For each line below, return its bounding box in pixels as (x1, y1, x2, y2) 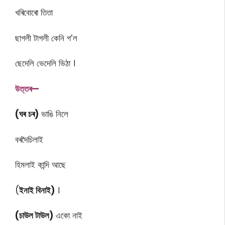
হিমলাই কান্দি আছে (15, 159, 66, 171)
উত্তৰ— (15, 82, 39, 95)
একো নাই (53, 209, 82, 222)
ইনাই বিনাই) (19, 184, 55, 196)
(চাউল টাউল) (15, 209, 53, 222)
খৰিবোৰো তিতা (15, 7, 53, 19)
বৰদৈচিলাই (15, 133, 43, 146)
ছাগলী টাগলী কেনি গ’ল (15, 32, 77, 44)
